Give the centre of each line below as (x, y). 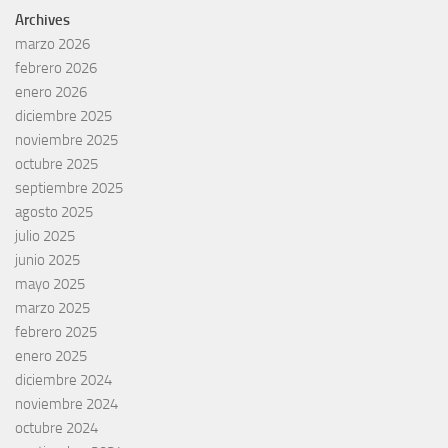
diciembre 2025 (63, 115)
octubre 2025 (56, 163)
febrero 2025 (56, 331)
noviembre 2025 (66, 139)
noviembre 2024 (66, 403)
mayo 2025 (50, 283)
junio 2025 (47, 259)
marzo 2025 (52, 307)
